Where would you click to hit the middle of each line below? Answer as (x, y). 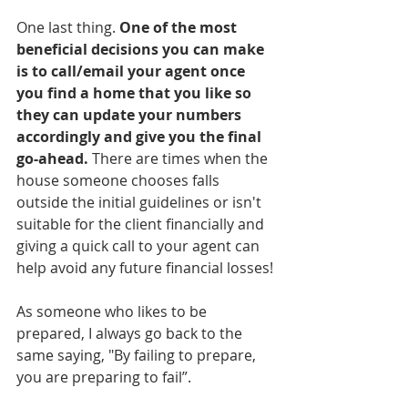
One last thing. (68, 27)
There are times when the (180, 158)
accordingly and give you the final (141, 137)
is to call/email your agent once (133, 71)
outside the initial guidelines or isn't (141, 202)
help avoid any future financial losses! (145, 268)
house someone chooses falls (120, 180)
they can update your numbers (131, 115)
